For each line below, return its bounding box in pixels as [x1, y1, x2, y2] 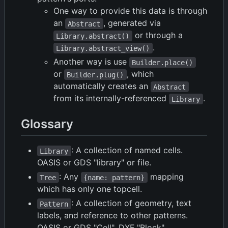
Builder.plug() [67, 70, 124, 79]
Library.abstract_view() [56, 44, 150, 52]
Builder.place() [132, 58, 193, 67]
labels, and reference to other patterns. [37, 210, 188, 221]
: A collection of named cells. [71, 145, 185, 156]
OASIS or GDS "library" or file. [37, 157, 151, 168]
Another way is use [53, 56, 129, 67]
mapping [147, 172, 186, 182]
